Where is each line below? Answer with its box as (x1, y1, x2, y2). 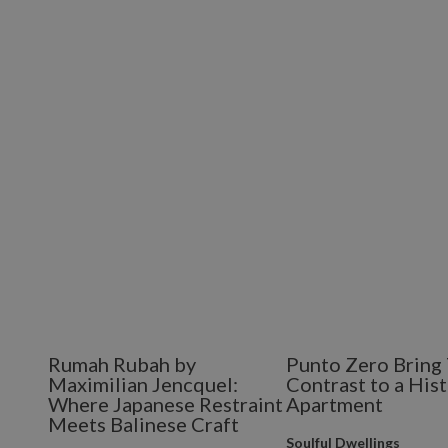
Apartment (286, 392, 384, 416)
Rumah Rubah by (48, 352, 196, 376)
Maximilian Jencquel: (48, 372, 238, 396)
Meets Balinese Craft (48, 412, 239, 436)
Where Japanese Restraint (48, 392, 283, 416)
